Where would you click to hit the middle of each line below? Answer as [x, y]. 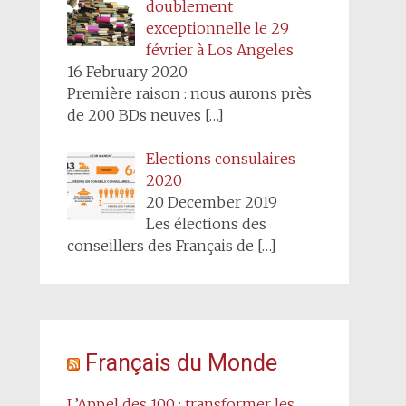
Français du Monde [181, 363]
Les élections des [206, 224]
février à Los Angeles [219, 50]
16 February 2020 [127, 72]
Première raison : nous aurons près [189, 93]
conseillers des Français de [162, 246]
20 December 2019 [211, 202]
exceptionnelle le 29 [217, 28]
